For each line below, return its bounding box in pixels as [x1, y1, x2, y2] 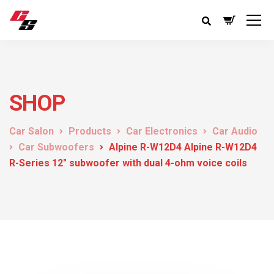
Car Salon [9, 125, 54, 137]
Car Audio [212, 125, 257, 137]
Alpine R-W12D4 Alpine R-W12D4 [109, 141, 257, 153]
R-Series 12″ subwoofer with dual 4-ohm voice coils [9, 157, 247, 169]
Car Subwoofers [18, 141, 94, 153]
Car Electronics [126, 125, 198, 137]
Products [68, 125, 111, 137]
